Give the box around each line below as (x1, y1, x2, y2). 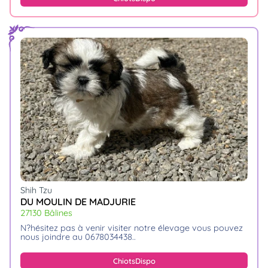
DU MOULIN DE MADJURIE (20, 195, 136, 208)
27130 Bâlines (20, 207, 72, 218)
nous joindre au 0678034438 (20, 231, 132, 242)
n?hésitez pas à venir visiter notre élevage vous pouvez (20, 222, 31, 233)
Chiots (112, 256, 135, 266)
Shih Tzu (20, 185, 52, 196)
